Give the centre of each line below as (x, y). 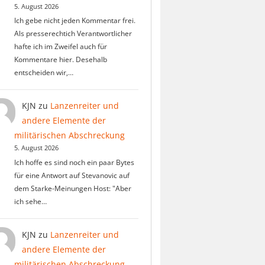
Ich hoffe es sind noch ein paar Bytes (74, 162)
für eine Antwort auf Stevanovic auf (72, 175)
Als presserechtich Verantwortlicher (73, 33)
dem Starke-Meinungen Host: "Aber (72, 188)
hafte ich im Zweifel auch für (60, 46)
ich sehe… (30, 201)
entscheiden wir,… (43, 72)
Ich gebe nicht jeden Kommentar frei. (75, 20)
